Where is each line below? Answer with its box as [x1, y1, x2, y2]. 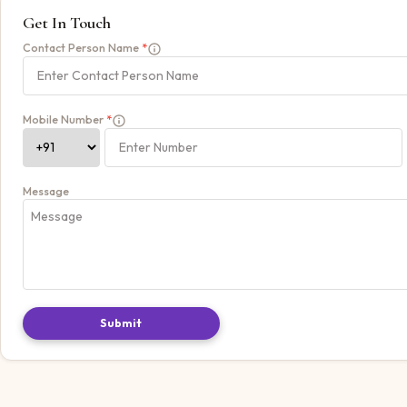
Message [23, 184, 69, 198]
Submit [99, 315, 143, 330]
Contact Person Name [23, 40, 139, 55]
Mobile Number [23, 112, 104, 126]
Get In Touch [23, 12, 111, 33]
